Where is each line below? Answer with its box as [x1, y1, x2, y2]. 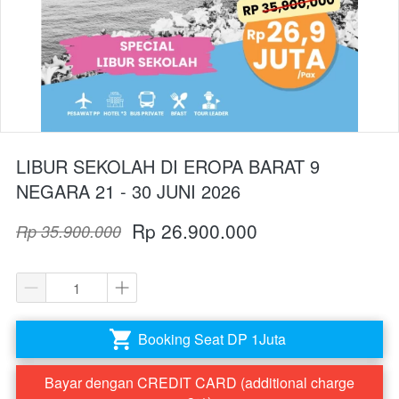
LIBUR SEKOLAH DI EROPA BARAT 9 [16, 153, 320, 180]
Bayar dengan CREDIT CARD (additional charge [45, 372, 354, 394]
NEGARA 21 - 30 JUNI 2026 [16, 178, 240, 205]
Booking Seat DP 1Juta [138, 329, 286, 350]
